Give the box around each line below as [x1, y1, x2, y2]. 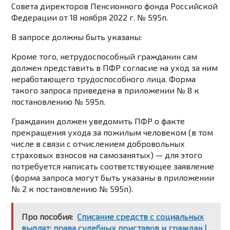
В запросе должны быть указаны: [11, 32, 142, 42]
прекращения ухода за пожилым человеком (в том [11, 127, 214, 138]
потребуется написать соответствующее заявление [11, 161, 215, 171]
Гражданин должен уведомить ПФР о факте [11, 116, 185, 126]
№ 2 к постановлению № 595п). [11, 184, 133, 194]
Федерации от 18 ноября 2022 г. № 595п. [11, 12, 168, 23]
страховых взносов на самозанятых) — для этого [11, 150, 203, 160]
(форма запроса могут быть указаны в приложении [11, 172, 215, 183]
